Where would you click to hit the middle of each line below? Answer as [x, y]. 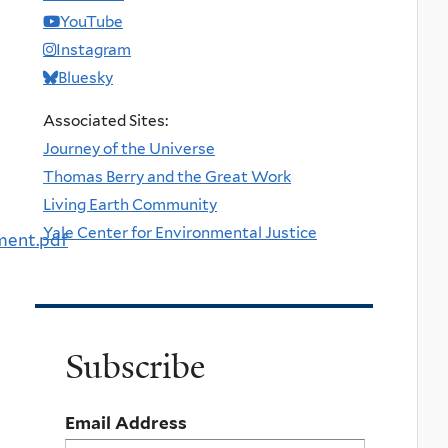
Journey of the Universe [129, 148]
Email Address [126, 422]
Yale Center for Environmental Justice [180, 232]
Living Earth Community [130, 204]
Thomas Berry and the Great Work [167, 176]
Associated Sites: [105, 120]
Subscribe [135, 366]
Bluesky [85, 77]
